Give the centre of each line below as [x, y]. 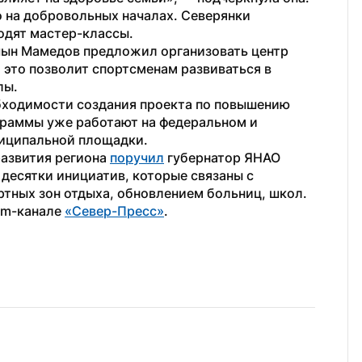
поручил [137, 158]
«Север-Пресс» [114, 211]
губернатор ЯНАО [222, 158]
